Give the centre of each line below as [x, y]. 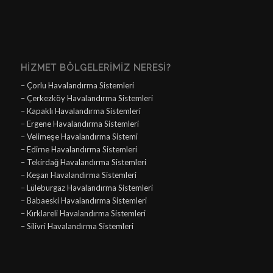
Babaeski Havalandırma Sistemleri [87, 201]
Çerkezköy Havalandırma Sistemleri [90, 98]
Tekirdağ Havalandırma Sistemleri [86, 162]
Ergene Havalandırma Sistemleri [83, 124]
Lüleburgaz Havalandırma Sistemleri [90, 188]
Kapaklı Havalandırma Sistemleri [83, 111]
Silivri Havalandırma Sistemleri [80, 226]
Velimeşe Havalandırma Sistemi [82, 137]
